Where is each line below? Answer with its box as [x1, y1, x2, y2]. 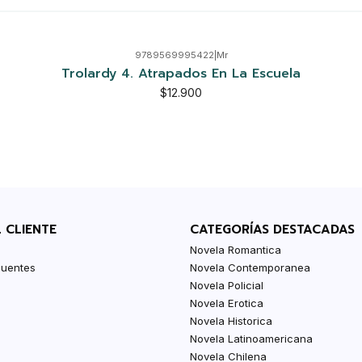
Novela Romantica [190, 242, 282, 256]
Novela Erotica [190, 296, 264, 309]
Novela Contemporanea [190, 260, 311, 274]
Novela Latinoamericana [190, 331, 314, 345]
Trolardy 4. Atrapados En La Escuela [61, 63, 301, 83]
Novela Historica [190, 314, 273, 327]
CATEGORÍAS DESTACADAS [190, 220, 356, 238]
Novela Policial [190, 278, 264, 292]
